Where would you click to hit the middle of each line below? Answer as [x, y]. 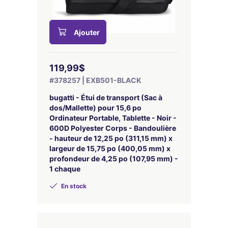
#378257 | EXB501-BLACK [95, 80]
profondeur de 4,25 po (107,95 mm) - [114, 159]
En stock [73, 186]
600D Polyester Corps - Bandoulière [113, 128]
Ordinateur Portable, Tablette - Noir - [113, 118]
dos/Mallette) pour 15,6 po [95, 108]
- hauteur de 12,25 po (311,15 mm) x [111, 138]
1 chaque [65, 169]
